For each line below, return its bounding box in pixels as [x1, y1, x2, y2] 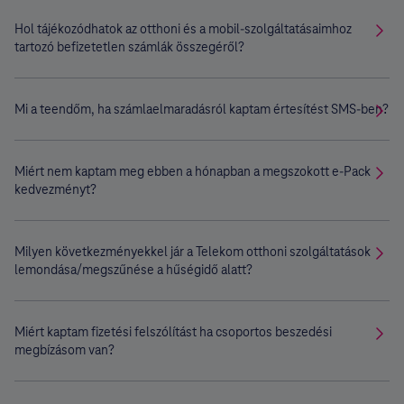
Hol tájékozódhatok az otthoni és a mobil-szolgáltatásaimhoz [14, 21, 352, 37]
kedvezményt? [14, 181, 96, 197]
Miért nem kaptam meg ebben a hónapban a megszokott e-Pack [14, 163, 371, 179]
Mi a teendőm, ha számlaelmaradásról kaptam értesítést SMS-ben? [14, 101, 389, 117]
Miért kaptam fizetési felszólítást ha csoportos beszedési [14, 324, 332, 340]
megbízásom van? [14, 342, 115, 358]
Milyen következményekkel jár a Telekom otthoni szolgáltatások [14, 243, 371, 260]
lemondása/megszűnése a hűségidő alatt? [14, 262, 252, 278]
